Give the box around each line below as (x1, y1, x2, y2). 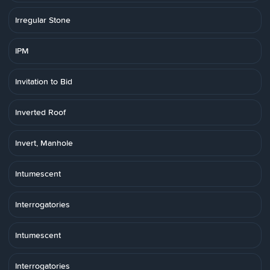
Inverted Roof (15, 106, 66, 118)
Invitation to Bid (15, 75, 72, 87)
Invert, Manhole (15, 137, 73, 149)
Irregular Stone (15, 14, 71, 26)
